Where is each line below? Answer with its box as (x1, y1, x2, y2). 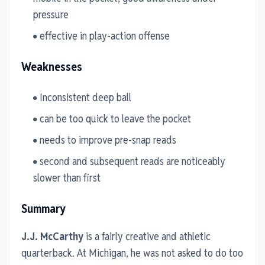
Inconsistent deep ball (40, 90, 131, 104)
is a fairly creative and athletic (83, 229, 211, 243)
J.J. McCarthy (21, 229, 83, 243)
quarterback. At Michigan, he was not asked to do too (21, 245, 243, 260)
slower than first (33, 170, 101, 185)
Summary (21, 201, 66, 216)
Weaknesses (21, 59, 82, 75)
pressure (33, 7, 69, 21)
